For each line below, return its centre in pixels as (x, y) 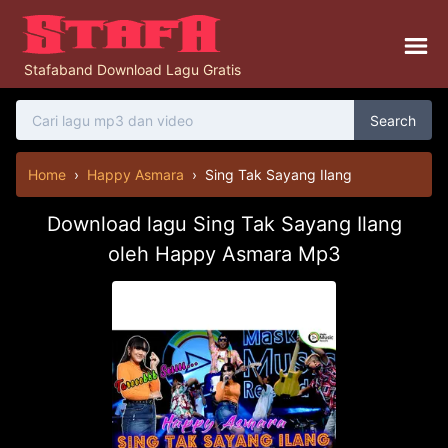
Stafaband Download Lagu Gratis (132, 69)
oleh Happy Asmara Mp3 (224, 254)
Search (393, 120)
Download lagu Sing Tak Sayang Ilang (224, 224)
